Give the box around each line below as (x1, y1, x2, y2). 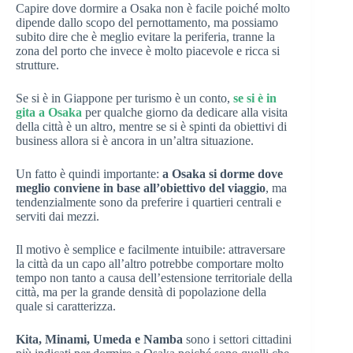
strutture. (16, 58, 59, 72)
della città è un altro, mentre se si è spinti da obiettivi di (16, 120, 287, 133)
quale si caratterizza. (16, 299, 116, 313)
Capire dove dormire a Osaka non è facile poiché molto (16, 2, 290, 15)
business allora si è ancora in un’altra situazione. (16, 134, 254, 147)
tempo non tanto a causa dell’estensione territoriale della (16, 271, 292, 284)
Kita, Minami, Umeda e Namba (16, 333, 183, 346)
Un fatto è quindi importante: (16, 167, 162, 180)
